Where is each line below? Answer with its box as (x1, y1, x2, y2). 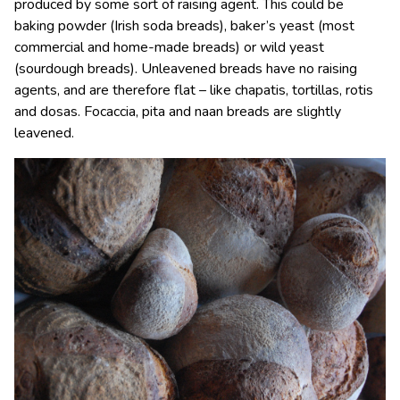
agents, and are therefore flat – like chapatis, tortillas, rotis (14, 80, 373, 101)
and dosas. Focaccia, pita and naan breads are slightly (14, 102, 341, 122)
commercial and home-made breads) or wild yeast (14, 37, 324, 58)
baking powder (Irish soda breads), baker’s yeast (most (14, 16, 354, 37)
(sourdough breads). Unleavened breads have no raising (14, 59, 357, 79)
